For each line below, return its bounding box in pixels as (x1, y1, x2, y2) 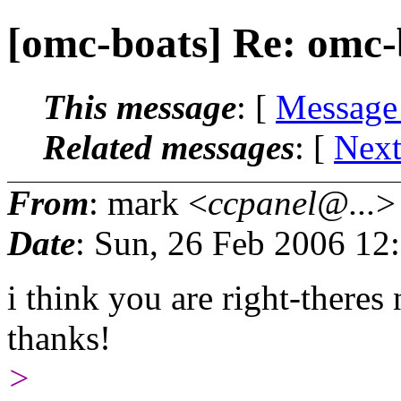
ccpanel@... (208, 183, 376, 222)
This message (43, 87, 236, 126)
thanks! (7, 318, 111, 357)
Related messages (43, 127, 294, 166)
